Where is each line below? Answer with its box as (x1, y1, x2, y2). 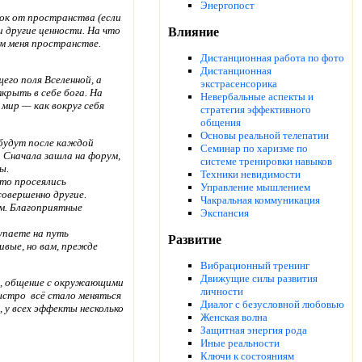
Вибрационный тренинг (200, 259, 309, 272)
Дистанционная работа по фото (200, 52, 344, 65)
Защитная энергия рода (200, 324, 307, 337)
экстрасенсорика (200, 78, 277, 90)
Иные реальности (200, 337, 280, 350)
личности (200, 285, 243, 298)
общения (200, 116, 241, 129)
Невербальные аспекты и (200, 90, 314, 103)
